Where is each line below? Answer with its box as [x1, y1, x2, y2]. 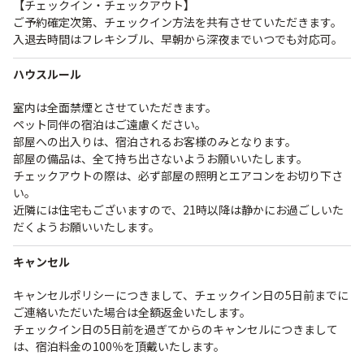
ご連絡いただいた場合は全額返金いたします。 [13, 304, 251, 320]
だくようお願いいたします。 [13, 219, 160, 235]
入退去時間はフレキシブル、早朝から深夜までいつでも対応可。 [13, 31, 343, 47]
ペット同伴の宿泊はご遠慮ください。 [13, 116, 206, 132]
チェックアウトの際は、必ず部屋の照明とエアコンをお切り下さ [13, 167, 343, 184]
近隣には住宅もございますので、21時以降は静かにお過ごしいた [13, 201, 344, 218]
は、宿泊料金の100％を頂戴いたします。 [13, 338, 225, 354]
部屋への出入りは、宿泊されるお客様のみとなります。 [13, 133, 297, 149]
